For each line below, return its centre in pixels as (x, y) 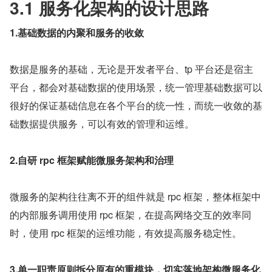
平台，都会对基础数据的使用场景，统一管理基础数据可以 (136, 87)
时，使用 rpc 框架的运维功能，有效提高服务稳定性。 (126, 233)
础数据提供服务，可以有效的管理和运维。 (102, 124)
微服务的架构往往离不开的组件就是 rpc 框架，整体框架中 (135, 197)
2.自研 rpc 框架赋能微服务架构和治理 (92, 160)
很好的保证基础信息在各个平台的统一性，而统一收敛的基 (136, 106)
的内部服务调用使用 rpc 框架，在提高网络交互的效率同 (131, 215)
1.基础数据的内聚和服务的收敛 (77, 33)
